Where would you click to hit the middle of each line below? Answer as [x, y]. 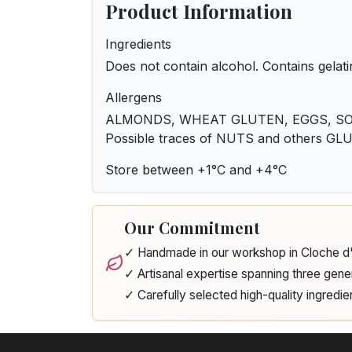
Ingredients [138, 44]
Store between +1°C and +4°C [196, 170]
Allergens [134, 97]
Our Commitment [192, 227]
